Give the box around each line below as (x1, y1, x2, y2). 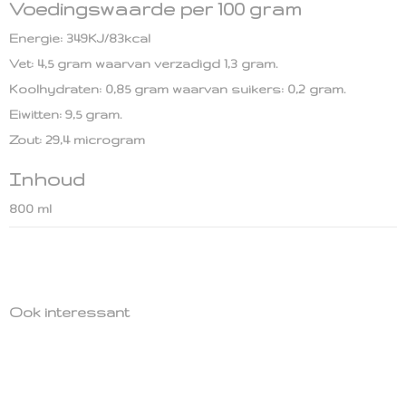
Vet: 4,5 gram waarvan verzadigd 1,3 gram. (9, 56, 277, 71)
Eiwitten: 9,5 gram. (9, 107, 121, 121)
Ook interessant (9, 304, 130, 320)
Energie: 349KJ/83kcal (9, 31, 150, 45)
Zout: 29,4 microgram (9, 132, 145, 147)
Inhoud (9, 169, 85, 189)
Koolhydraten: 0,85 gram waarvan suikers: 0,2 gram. (9, 82, 345, 96)
